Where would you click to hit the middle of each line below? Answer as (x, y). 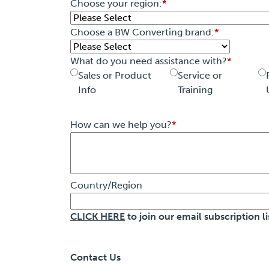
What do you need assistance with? (149, 61)
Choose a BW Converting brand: (142, 32)
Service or (200, 76)
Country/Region (106, 186)
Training (195, 90)
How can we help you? (121, 125)
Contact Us (95, 258)
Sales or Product (115, 76)
